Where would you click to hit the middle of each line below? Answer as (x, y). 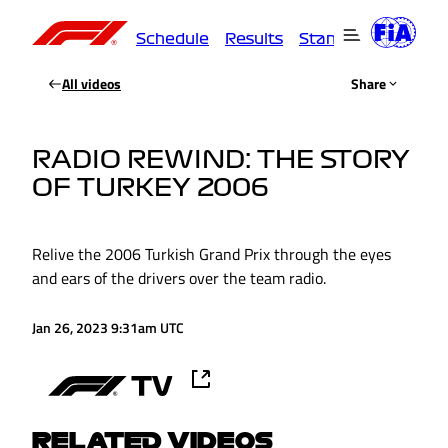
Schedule (172, 38)
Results (254, 38)
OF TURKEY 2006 (150, 188)
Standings (339, 38)
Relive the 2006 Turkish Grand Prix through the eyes (211, 254)
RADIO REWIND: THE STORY (221, 160)
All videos (91, 83)
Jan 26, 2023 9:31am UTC (108, 327)
